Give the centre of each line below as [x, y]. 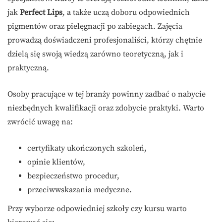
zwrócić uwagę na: [40, 122]
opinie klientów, [56, 162]
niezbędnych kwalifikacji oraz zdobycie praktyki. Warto [106, 108]
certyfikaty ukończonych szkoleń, [87, 148]
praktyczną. [28, 68]
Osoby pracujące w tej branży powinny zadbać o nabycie [107, 94]
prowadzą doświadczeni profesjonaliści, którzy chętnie [105, 40]
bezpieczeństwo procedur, [73, 176]
